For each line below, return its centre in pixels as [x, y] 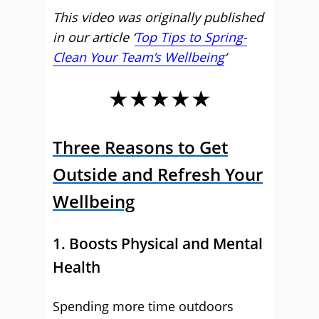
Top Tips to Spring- [191, 37]
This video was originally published [158, 17]
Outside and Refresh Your [158, 174]
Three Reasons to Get [140, 147]
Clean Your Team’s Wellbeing [138, 57]
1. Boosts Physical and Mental [158, 244]
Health [77, 267]
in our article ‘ [94, 37]
